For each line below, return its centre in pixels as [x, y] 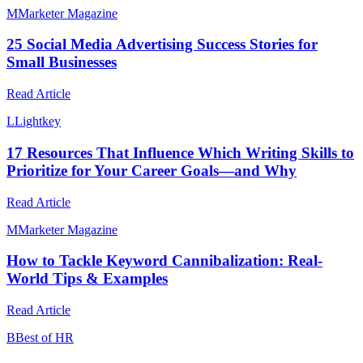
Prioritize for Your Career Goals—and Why [152, 170]
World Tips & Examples [87, 279]
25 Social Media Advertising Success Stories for [162, 45]
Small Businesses [62, 62]
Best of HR [45, 338]
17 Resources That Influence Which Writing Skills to [180, 152]
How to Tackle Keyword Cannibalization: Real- [164, 261]
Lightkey [38, 122]
